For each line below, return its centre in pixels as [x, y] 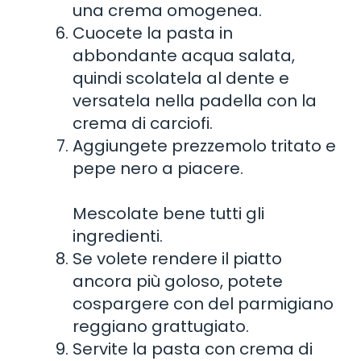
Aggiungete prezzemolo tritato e [204, 145]
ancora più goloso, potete [178, 281]
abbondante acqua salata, [184, 55]
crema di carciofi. [143, 123]
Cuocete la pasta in [153, 33]
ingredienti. [118, 236]
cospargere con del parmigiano [203, 303]
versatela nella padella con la [195, 100]
